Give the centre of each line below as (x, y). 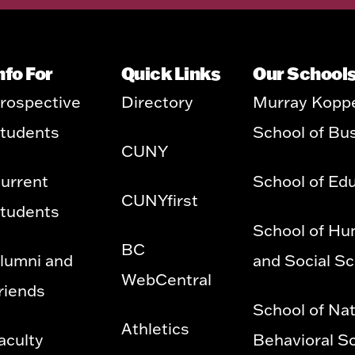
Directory (157, 101)
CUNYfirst (159, 200)
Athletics (155, 328)
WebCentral (166, 279)
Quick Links (171, 73)
